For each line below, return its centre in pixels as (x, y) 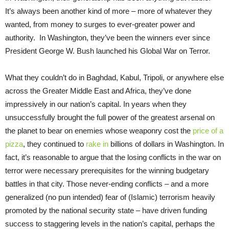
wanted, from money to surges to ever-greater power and (100, 24)
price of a (208, 130)
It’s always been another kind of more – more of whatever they (109, 11)
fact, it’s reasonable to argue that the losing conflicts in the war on (113, 157)
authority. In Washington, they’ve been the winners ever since (108, 37)
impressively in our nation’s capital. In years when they (96, 104)
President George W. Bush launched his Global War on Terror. (108, 51)
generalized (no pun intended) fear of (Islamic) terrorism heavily (110, 197)
